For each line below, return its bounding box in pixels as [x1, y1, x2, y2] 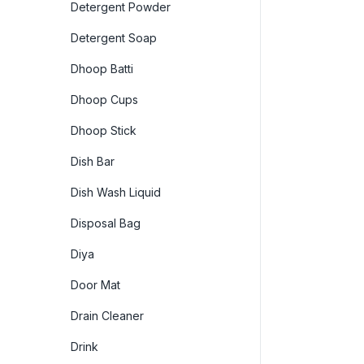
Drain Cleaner [71, 308, 144, 323]
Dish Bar [71, 154, 115, 168]
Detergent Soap [71, 30, 157, 45]
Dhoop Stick [71, 123, 136, 137]
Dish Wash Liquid [71, 184, 161, 199]
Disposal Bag [71, 215, 141, 230]
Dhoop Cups [71, 92, 138, 106]
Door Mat [71, 277, 120, 292]
